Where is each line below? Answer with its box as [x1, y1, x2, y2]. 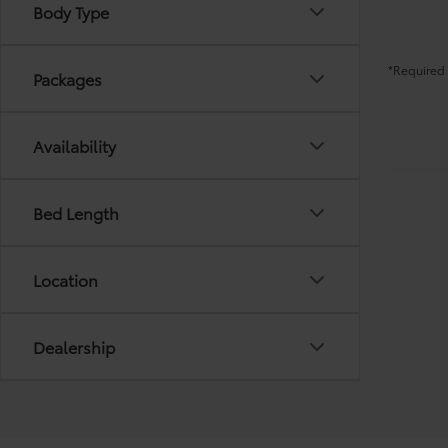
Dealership [33, 335, 115, 358]
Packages [33, 67, 102, 90]
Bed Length [33, 201, 119, 224]
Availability [33, 134, 116, 157]
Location [33, 268, 98, 291]
